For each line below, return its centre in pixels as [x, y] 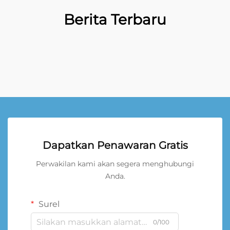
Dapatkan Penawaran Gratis [115, 145]
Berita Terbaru [115, 20]
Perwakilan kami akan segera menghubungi [115, 164]
